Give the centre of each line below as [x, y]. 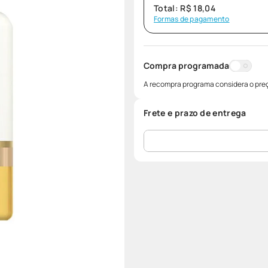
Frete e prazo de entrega [195, 113]
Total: [167, 8]
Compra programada [186, 66]
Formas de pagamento [192, 19]
